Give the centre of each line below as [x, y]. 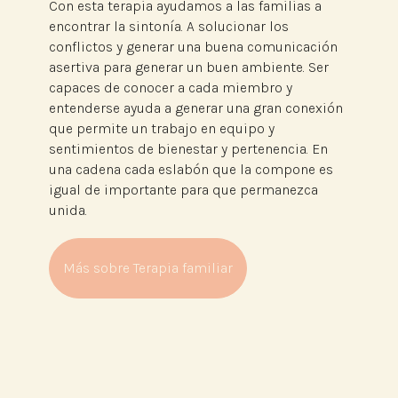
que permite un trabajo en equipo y [161, 129]
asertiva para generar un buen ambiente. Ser [188, 68]
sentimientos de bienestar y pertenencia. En [188, 149]
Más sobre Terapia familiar [147, 268]
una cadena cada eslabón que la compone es [191, 170]
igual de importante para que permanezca [183, 190]
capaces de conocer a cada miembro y [170, 88]
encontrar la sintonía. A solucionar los [168, 27]
